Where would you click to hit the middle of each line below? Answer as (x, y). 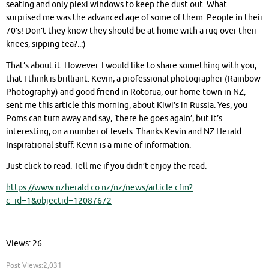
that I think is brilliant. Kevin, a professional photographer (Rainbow (133, 79)
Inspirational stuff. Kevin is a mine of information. (98, 145)
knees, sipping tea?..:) (46, 44)
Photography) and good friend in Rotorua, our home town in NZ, (126, 92)
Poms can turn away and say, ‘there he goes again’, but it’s (114, 118)
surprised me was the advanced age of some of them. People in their (134, 18)
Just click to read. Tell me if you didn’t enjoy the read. (106, 166)
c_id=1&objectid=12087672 (59, 201)
